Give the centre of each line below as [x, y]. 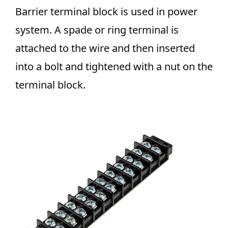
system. [35, 30]
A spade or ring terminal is [117, 30]
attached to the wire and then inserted [105, 48]
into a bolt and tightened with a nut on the [114, 67]
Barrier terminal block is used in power [106, 12]
